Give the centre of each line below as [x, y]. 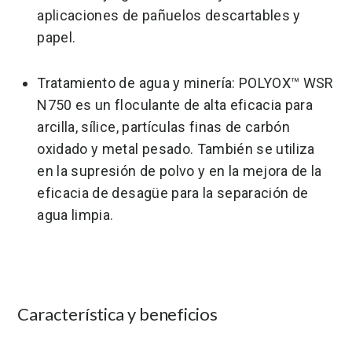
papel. [57, 37]
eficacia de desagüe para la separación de [173, 193]
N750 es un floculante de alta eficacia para [175, 105]
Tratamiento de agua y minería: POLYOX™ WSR [185, 83]
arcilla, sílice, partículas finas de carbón [164, 127]
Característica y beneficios [117, 314]
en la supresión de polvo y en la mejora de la [180, 171]
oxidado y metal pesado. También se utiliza [176, 149]
